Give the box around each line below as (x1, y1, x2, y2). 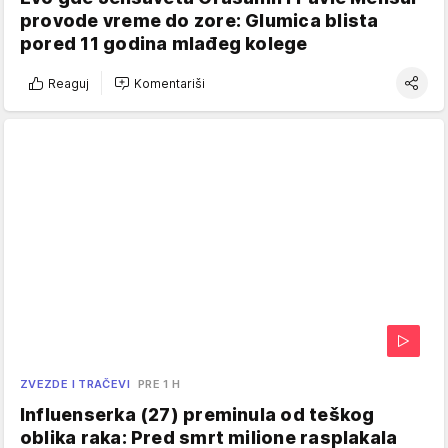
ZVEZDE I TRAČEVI (20, 377, 130, 392)
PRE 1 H (137, 377, 181, 392)
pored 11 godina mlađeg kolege (20, 33, 308, 55)
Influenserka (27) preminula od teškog (20, 404, 375, 426)
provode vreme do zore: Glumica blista (20, 10, 379, 32)
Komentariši (134, 75, 205, 91)
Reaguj (48, 75, 89, 91)
